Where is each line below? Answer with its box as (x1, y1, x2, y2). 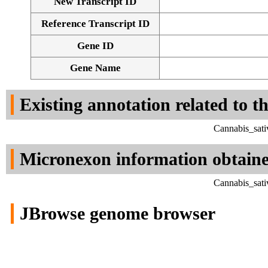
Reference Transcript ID (41, 18, 150, 30)
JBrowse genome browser (20, 203, 215, 224)
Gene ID (77, 40, 114, 52)
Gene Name (69, 62, 121, 74)
